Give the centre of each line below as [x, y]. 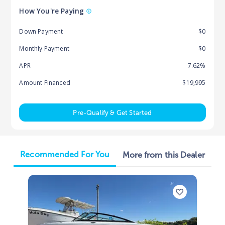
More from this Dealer [163, 155]
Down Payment [41, 31]
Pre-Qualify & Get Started [113, 113]
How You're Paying [52, 11]
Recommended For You [65, 154]
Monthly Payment [44, 48]
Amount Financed [45, 82]
